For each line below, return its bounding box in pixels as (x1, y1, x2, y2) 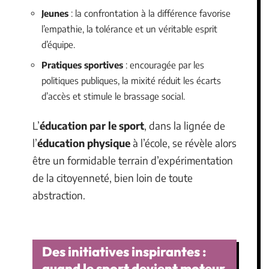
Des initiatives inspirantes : (42, 243, 207, 260)
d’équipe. (41, 39, 75, 50)
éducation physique (37, 136, 130, 150)
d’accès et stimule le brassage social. (41, 90, 185, 101)
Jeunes (41, 8, 68, 19)
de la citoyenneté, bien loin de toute (32, 171, 193, 184)
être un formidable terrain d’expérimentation (32, 154, 233, 167)
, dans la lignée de (144, 119, 225, 132)
